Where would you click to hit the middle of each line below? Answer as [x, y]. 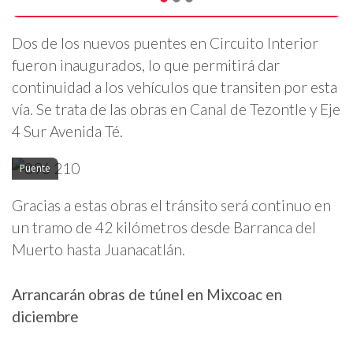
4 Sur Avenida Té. [67, 131]
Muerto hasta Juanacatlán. [98, 250]
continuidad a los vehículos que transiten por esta [175, 87]
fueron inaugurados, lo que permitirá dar [146, 65]
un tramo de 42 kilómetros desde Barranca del [164, 228]
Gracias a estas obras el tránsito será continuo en [171, 206]
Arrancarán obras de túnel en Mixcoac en [147, 295]
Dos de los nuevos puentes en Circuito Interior [165, 43]
